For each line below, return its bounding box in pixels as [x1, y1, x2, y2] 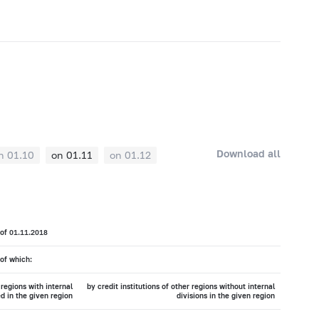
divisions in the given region [176, 291, 275, 300]
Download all [216, 147, 281, 159]
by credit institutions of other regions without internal [86, 282, 275, 291]
